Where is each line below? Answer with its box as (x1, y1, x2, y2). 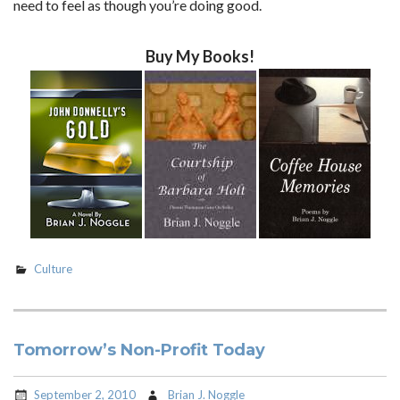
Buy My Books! (146, 46, 254, 66)
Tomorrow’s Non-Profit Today (13, 340, 265, 360)
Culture (34, 261, 72, 276)
